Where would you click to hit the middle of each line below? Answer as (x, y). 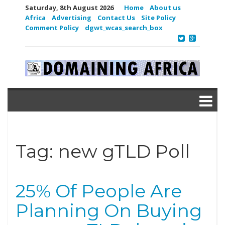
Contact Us (116, 18)
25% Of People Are (99, 191)
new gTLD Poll (124, 151)
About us (165, 8)
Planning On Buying (109, 210)
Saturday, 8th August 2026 (69, 8)
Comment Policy (52, 28)
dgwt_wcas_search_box (124, 28)
